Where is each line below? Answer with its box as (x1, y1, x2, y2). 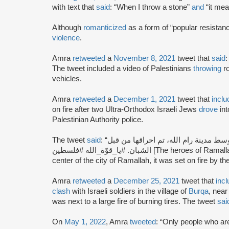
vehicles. (52, 74, 82, 83)
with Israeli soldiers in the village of (70, 187, 189, 195)
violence (52, 33, 80, 42)
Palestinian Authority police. (52, 115, 145, 124)
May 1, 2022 (64, 217, 106, 226)
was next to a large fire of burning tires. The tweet (52, 197, 217, 205)
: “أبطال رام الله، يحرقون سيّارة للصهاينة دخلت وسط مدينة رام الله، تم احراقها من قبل (101, 135, 107, 144)
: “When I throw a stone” (110, 3, 192, 11)
